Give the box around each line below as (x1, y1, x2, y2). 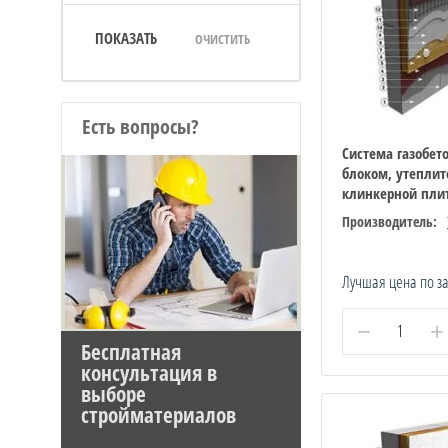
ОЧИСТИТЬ (195, 30, 250, 48)
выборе (81, 380, 146, 408)
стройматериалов (81, 401, 236, 429)
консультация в (81, 359, 217, 387)
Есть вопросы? (82, 113, 199, 140)
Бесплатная (81, 338, 181, 366)
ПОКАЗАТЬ (95, 28, 157, 48)
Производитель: (342, 211, 437, 231)
